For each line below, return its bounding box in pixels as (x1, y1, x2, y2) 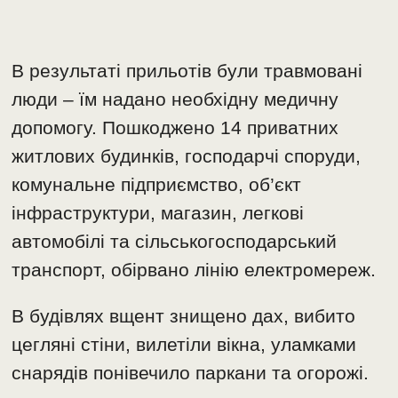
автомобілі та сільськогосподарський (12, 231, 338, 252)
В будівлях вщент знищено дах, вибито (12, 306, 356, 327)
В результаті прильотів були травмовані (12, 60, 363, 82)
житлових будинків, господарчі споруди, (12, 146, 362, 167)
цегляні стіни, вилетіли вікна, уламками (12, 334, 357, 355)
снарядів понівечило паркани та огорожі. (12, 362, 370, 384)
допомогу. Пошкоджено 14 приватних (12, 117, 339, 139)
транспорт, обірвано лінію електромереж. (12, 259, 377, 281)
